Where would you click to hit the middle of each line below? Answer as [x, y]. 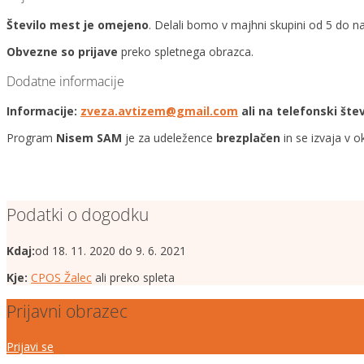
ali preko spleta [133, 278]
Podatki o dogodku [78, 214]
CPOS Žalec [61, 278]
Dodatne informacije [65, 81]
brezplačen [248, 138]
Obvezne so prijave [62, 52]
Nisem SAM [89, 138]
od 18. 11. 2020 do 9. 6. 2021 [110, 251]
